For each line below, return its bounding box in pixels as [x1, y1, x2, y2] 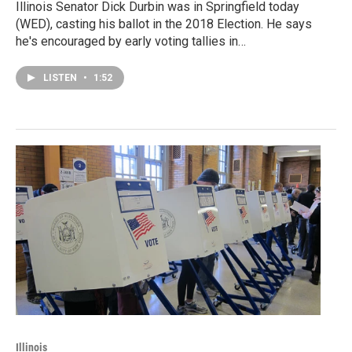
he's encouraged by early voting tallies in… [16, 33, 246, 49]
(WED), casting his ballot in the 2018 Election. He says [16, 16, 312, 31]
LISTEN [43, 71, 79, 83]
